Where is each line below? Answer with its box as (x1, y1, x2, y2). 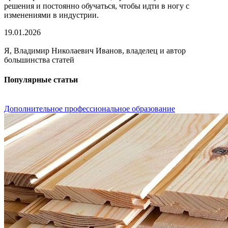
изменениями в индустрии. (4, 10, 99, 19)
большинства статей (4, 55, 74, 64)
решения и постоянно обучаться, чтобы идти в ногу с (4, 1, 189, 10)
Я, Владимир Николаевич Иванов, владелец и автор (4, 46, 186, 55)
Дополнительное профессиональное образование (4, 104, 175, 113)
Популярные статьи (4, 75, 78, 84)
